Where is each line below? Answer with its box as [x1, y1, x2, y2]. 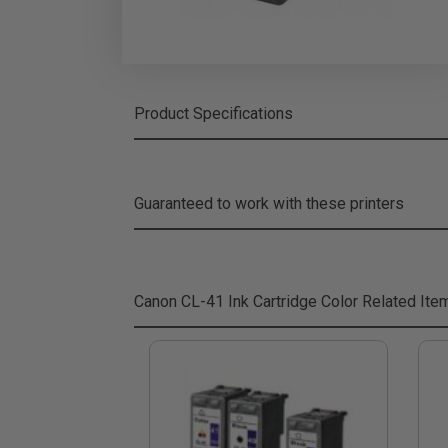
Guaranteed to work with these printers [134, 194, 404, 213]
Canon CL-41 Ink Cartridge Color [134, 292, 358, 311]
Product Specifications [134, 104, 293, 123]
